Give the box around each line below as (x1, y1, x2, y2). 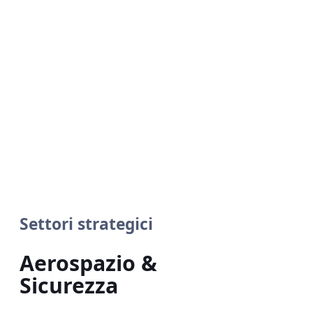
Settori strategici (19, 213, 153, 235)
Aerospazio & (19, 249, 157, 277)
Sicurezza (19, 271, 118, 300)
